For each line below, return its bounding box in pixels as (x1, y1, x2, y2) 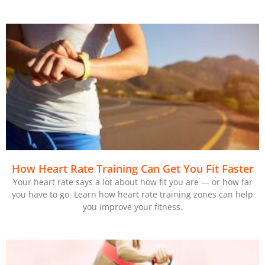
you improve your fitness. (82, 201, 183, 213)
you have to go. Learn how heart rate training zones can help (12, 189, 253, 201)
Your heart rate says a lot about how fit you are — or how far (12, 176, 253, 188)
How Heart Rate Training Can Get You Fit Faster (11, 161, 254, 176)
